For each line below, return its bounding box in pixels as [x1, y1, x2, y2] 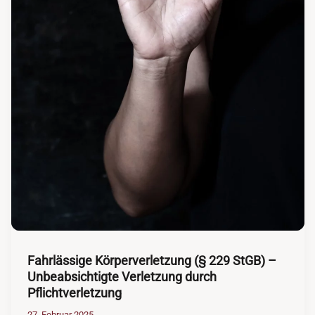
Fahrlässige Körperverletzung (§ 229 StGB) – [27, 252, 276, 268]
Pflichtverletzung [27, 285, 122, 300]
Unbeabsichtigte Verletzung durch [27, 269, 217, 284]
